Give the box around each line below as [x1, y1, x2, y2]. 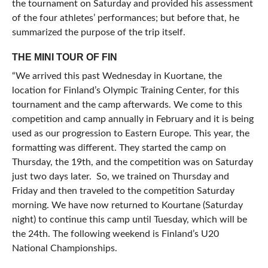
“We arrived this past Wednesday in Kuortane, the [11, 71, 222, 81]
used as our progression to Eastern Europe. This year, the [11, 129, 249, 139]
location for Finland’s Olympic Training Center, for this [11, 86, 239, 96]
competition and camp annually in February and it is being [11, 114, 254, 124]
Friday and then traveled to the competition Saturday [11, 186, 234, 196]
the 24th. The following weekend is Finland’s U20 [11, 229, 219, 239]
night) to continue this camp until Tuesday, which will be [11, 215, 247, 225]
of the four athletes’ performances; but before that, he [11, 13, 239, 23]
